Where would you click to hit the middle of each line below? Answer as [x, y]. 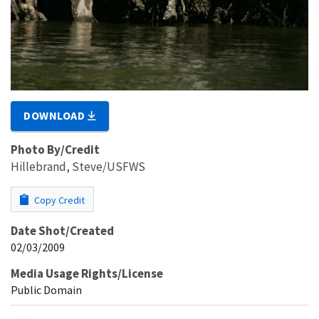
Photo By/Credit [55, 150]
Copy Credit [58, 200]
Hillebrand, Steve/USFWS [78, 167]
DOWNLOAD [56, 115]
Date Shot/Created [62, 231]
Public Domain [46, 290]
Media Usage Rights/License [87, 273]
